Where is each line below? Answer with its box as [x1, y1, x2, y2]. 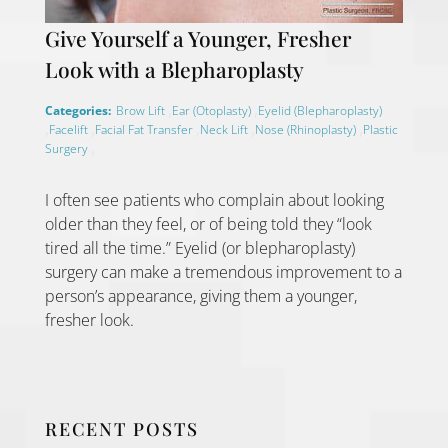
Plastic [362, 121, 398, 139]
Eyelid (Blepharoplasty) [257, 102, 382, 120]
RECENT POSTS [44, 417, 199, 442]
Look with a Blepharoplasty [44, 55, 304, 84]
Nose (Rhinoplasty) [254, 121, 359, 139]
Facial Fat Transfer [94, 121, 196, 139]
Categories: [44, 102, 111, 120]
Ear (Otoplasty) [171, 102, 254, 120]
